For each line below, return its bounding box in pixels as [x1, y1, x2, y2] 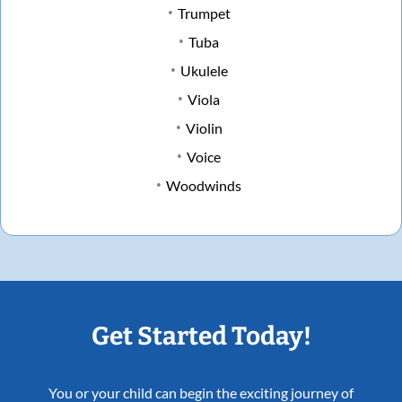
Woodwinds [166, 177, 241, 195]
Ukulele [179, 62, 228, 80]
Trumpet [177, 4, 231, 22]
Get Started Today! [91, 321, 311, 352]
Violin [185, 119, 223, 137]
